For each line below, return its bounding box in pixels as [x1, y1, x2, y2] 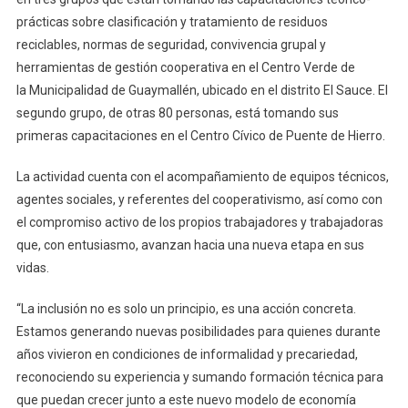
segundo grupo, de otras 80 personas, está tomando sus [15, 105, 339, 120]
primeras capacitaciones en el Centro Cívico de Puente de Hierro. [15, 127, 385, 143]
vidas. [15, 260, 49, 275]
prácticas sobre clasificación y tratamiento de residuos [15, 14, 328, 29]
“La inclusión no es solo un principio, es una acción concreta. [15, 301, 356, 316]
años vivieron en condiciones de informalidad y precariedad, [15, 346, 358, 362]
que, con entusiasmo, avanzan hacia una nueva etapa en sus [15, 237, 364, 252]
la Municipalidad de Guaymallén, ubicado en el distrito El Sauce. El [15, 82, 388, 97]
